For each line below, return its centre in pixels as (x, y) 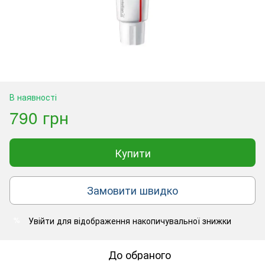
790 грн (39, 117)
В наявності (33, 97)
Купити (132, 152)
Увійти (41, 220)
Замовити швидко (132, 190)
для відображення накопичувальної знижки (143, 220)
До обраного (140, 254)
